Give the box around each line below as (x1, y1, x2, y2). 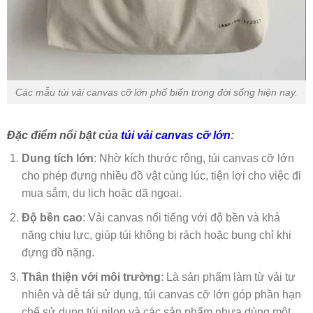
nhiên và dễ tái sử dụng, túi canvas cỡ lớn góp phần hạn (21, 288, 301, 300)
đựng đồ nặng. (21, 247, 94, 259)
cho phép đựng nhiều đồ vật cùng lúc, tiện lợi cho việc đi (21, 170, 301, 182)
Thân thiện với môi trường (21, 270, 161, 283)
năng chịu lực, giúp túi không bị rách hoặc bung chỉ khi (21, 229, 291, 242)
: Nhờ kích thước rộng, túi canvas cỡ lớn (93, 152, 294, 165)
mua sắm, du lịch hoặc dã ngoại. (21, 187, 182, 200)
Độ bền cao (21, 212, 82, 224)
